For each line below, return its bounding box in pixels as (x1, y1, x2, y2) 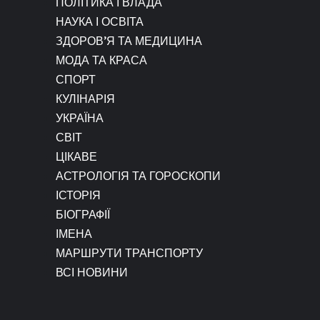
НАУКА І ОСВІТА (56, 14, 144, 29)
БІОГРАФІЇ (56, 207, 110, 222)
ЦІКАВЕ (56, 149, 97, 164)
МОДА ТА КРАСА (56, 53, 147, 68)
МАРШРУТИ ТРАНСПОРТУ (56, 246, 203, 261)
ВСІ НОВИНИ (56, 265, 128, 280)
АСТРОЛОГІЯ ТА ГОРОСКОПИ (56, 169, 221, 184)
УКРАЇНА (56, 111, 104, 126)
